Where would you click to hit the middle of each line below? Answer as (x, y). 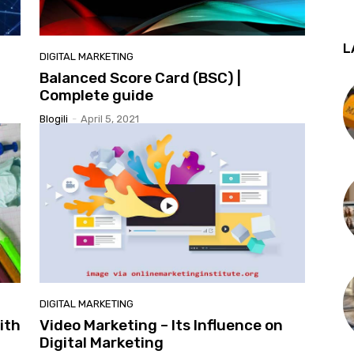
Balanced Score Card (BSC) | (140, 78)
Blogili (54, 119)
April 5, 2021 (110, 119)
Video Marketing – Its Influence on (161, 326)
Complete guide (96, 96)
